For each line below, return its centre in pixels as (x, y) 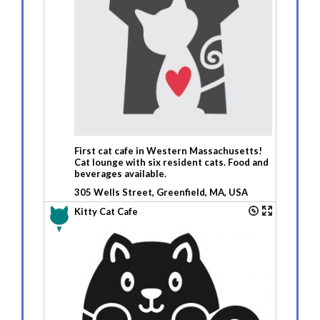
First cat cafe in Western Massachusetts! (168, 150)
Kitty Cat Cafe (106, 211)
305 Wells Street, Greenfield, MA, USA (161, 192)
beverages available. (120, 173)
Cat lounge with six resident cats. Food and (171, 162)
